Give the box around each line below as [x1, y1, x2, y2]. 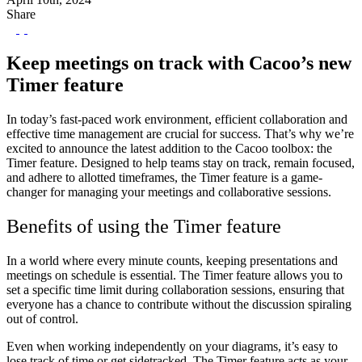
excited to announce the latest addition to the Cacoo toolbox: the [6, 141, 332, 155]
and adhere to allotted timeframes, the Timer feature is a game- [6, 170, 322, 184]
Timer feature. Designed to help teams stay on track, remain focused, [6, 155, 355, 170]
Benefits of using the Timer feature [6, 215, 286, 237]
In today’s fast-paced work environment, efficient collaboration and [6, 112, 347, 126]
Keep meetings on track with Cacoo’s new [6, 52, 351, 74]
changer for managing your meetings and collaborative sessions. [6, 184, 331, 199]
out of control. [6, 311, 82, 326]
